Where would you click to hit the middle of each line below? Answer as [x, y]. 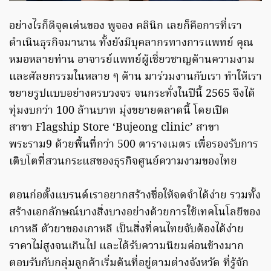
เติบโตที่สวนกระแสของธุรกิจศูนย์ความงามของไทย [123, 162]
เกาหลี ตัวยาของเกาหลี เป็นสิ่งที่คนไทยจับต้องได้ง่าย [126, 229]
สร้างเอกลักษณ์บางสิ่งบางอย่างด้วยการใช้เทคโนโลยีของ [135, 212]
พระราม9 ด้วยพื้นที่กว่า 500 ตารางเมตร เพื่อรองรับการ [134, 145]
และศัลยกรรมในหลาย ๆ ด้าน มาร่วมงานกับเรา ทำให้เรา [135, 77]
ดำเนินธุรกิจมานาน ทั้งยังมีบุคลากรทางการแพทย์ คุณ [131, 43]
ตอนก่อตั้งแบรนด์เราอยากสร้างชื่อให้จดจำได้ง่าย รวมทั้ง [135, 195]
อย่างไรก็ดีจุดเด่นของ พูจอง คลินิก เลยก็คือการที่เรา [126, 26]
